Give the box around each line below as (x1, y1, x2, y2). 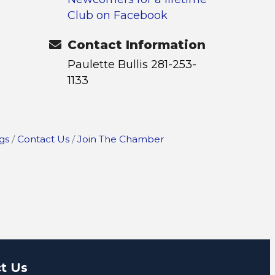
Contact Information (67, 37, 206, 52)
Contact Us (17, 133, 69, 145)
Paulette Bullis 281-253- (67, 58, 196, 71)
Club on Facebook (67, 9, 168, 22)
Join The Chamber (77, 133, 165, 145)
